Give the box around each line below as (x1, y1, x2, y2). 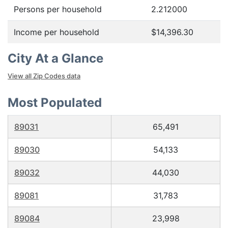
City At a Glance (8, 51, 103, 66)
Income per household (14, 27, 99, 37)
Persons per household (14, 4, 102, 14)
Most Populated (8, 95, 102, 110)
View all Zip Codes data (8, 72, 80, 80)
